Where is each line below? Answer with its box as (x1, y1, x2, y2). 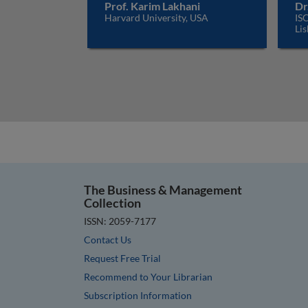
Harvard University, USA (104, 12, 208, 23)
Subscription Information (84, 289, 192, 301)
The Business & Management (84, 182, 242, 197)
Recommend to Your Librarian (84, 270, 212, 283)
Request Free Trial (84, 252, 161, 264)
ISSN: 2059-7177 (84, 214, 156, 227)
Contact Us (84, 233, 131, 245)
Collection (84, 195, 141, 210)
